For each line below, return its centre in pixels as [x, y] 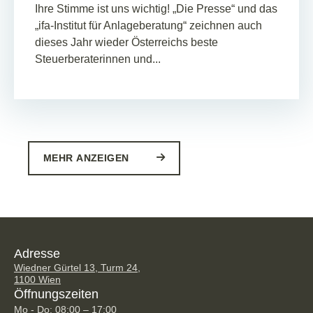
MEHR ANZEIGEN [88, 158]
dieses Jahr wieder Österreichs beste [126, 43]
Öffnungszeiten [56, 294]
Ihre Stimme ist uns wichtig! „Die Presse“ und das [156, 9]
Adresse [37, 253]
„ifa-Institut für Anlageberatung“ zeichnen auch [148, 26]
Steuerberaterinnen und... [98, 59]
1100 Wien [37, 279]
